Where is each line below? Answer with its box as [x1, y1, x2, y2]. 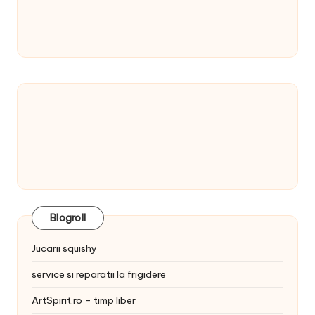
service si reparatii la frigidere [32, 268, 166, 281]
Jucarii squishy [32, 242, 97, 255]
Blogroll [50, 212, 86, 225]
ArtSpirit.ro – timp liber [32, 294, 136, 307]
